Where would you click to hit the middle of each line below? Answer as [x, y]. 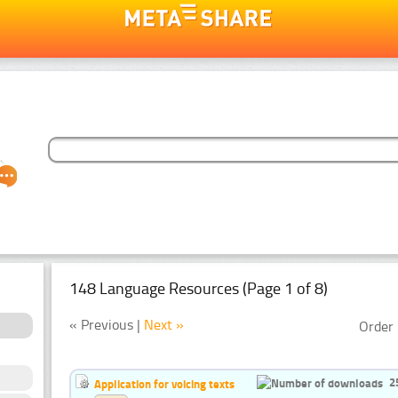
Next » [164, 324]
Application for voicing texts [164, 383]
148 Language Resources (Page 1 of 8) [199, 288]
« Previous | [107, 324]
